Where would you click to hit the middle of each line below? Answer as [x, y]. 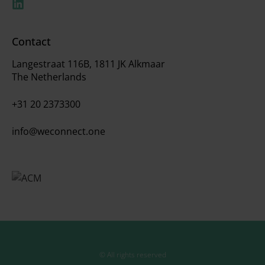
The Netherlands [49, 77]
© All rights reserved [132, 254]
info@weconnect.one [59, 131]
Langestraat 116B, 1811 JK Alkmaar [88, 64]
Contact [31, 41]
